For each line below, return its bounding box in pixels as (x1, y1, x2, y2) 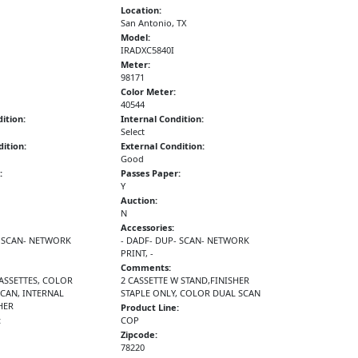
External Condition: (121, 139, 205, 152)
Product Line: (121, 300, 180, 313)
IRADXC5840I (121, 43, 175, 56)
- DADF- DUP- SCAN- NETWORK (121, 233, 250, 246)
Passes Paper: (121, 166, 181, 179)
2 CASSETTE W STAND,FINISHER (121, 273, 250, 286)
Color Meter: (121, 85, 177, 97)
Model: (121, 30, 151, 43)
